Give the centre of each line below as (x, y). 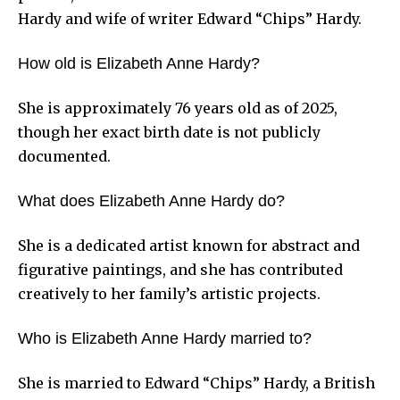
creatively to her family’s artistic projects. (169, 294)
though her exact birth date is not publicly (169, 133)
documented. (64, 157)
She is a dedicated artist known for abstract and (189, 246)
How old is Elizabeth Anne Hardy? (139, 64)
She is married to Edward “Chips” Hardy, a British (196, 383)
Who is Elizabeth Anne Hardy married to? (165, 339)
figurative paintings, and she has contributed (180, 270)
